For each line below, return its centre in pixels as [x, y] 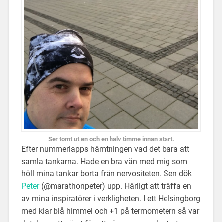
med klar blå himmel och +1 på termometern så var [110, 211]
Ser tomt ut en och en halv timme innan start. [111, 139]
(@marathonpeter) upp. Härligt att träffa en [115, 186]
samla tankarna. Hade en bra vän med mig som [104, 161]
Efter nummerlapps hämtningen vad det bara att [105, 149]
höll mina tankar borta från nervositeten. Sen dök [106, 173]
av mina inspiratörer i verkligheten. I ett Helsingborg [111, 198]
